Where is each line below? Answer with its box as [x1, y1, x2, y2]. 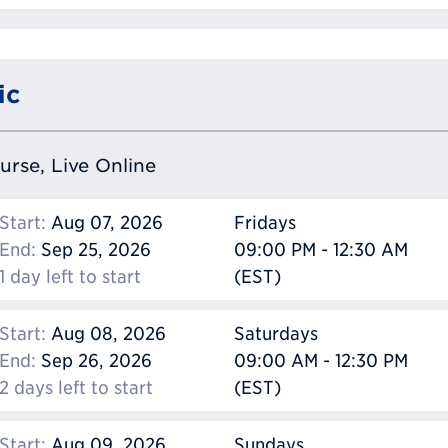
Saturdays [234, 323, 318, 345]
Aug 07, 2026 [46, 212, 163, 234]
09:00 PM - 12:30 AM [234, 239, 408, 261]
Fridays [234, 212, 296, 234]
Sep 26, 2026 [36, 350, 152, 372]
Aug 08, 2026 [46, 323, 166, 345]
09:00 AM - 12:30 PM [234, 350, 408, 372]
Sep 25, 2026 [36, 239, 151, 261]
